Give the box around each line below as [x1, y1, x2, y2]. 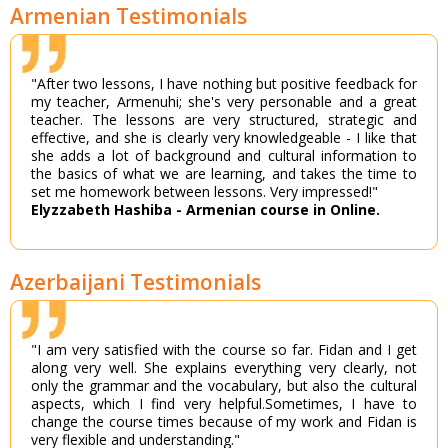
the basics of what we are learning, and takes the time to [31, 164, 417, 184]
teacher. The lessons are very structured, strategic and [31, 110, 417, 130]
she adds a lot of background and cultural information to [31, 146, 417, 166]
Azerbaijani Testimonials [10, 268, 261, 297]
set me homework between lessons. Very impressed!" [31, 182, 378, 202]
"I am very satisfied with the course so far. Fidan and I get [31, 340, 417, 360]
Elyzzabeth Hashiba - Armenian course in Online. [31, 200, 380, 220]
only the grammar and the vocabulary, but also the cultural [31, 376, 417, 396]
